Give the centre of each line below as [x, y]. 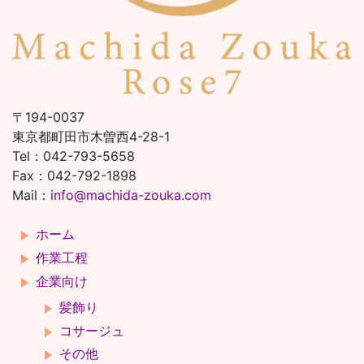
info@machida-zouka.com [131, 195]
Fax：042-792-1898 [74, 176]
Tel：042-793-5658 [74, 156]
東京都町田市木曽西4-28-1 [91, 137]
